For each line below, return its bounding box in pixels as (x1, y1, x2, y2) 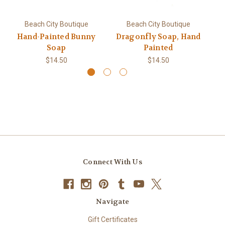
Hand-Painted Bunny (17, 31, 96, 42)
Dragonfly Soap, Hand (116, 31, 201, 42)
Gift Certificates (87, 215, 138, 223)
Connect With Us (83, 157, 142, 166)
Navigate (96, 196, 129, 206)
